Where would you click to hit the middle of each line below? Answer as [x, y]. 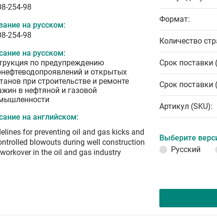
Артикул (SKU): [186, 106]
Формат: [175, 19]
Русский [186, 149]
